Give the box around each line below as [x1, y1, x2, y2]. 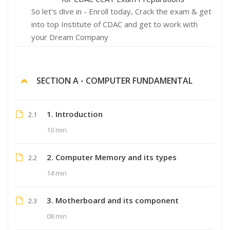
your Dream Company [31, 31, 108, 42]
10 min [47, 125, 67, 135]
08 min [47, 211, 67, 221]
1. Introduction [47, 108, 103, 119]
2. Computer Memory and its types [47, 151, 177, 162]
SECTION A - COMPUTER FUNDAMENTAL [36, 74, 193, 86]
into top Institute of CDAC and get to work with [31, 18, 198, 29]
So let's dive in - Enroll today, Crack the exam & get [31, 6, 212, 16]
